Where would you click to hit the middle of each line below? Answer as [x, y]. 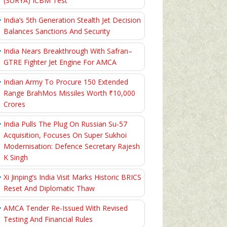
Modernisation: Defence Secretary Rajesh [72, 146]
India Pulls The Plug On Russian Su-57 [65, 124]
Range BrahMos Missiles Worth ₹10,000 [69, 93]
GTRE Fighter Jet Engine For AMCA [60, 62]
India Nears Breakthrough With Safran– [68, 51]
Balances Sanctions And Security [57, 31]
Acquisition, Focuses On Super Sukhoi [65, 135]
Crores [14, 104]
